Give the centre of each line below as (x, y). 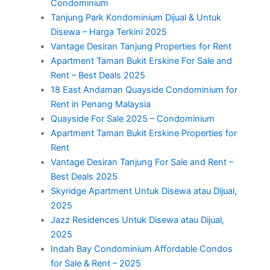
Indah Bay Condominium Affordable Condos (141, 249)
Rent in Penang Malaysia (100, 104)
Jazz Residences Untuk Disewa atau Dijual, (137, 220)
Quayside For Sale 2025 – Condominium (132, 118)
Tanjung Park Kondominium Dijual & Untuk (136, 17)
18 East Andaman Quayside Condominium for (144, 89)
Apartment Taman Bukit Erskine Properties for (143, 133)
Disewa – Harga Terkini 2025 (108, 32)
